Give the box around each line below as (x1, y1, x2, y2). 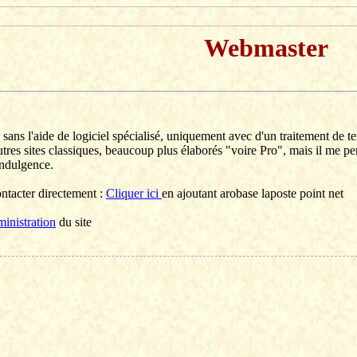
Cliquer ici (106, 186, 162, 200)
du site (56, 215, 92, 229)
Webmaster (204, 33, 328, 62)
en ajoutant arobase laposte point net (162, 186, 343, 200)
